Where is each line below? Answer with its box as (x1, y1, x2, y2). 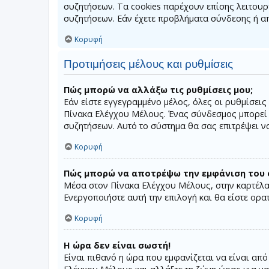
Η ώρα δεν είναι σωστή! (64, 239, 171, 251)
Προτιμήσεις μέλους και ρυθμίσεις (64, 57, 233, 70)
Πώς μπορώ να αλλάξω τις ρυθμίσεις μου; (64, 83, 253, 95)
